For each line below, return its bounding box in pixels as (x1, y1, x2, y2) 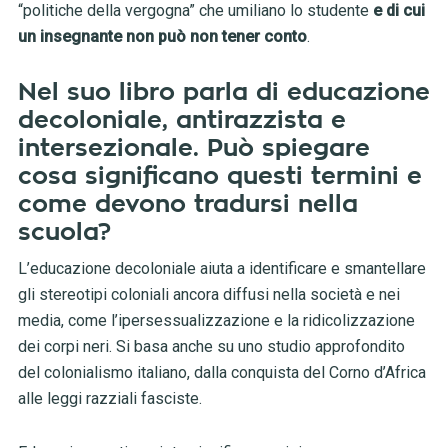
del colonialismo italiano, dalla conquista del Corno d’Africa (17, 363, 426, 383)
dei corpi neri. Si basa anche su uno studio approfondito (17, 337, 405, 357)
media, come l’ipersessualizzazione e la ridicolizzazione (17, 311, 415, 331)
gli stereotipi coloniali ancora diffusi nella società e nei (17, 285, 400, 305)
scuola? (17, 220, 111, 245)
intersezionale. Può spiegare (17, 136, 370, 161)
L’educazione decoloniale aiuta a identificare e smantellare (17, 259, 426, 279)
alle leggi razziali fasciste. (17, 389, 202, 409)
